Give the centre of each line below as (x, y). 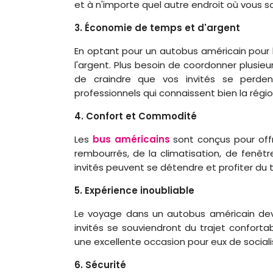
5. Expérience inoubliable (134, 190)
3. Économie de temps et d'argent (157, 27)
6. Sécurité (100, 264)
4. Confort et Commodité (136, 116)
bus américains (131, 139)
